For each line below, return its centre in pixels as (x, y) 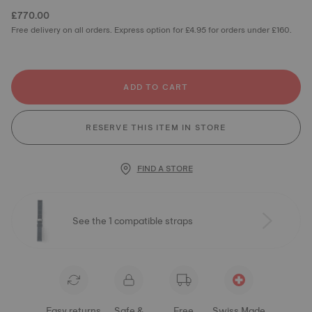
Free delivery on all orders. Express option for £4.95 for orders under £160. (151, 30)
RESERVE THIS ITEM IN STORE (156, 127)
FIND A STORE (165, 169)
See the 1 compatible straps (133, 220)
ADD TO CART (156, 87)
